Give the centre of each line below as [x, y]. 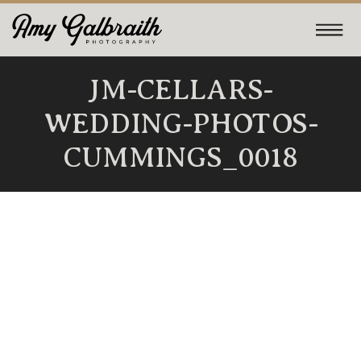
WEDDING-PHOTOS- [180, 124]
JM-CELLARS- [180, 90]
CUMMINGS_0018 [180, 158]
